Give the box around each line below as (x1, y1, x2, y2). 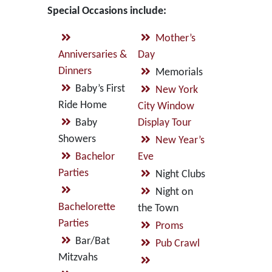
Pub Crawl (155, 238, 200, 250)
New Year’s (155, 135, 205, 146)
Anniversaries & (58, 49, 127, 61)
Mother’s (155, 33, 195, 44)
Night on (155, 186, 193, 198)
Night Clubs (155, 169, 205, 180)
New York (155, 84, 198, 96)
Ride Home (58, 100, 107, 111)
